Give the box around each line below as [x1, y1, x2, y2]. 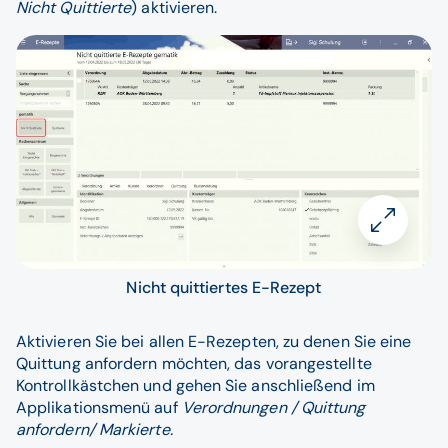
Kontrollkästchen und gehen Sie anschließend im [16, 375, 375, 397]
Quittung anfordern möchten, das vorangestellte [16, 353, 372, 375]
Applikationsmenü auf [16, 397, 182, 419]
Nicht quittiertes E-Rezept [126, 277, 322, 299]
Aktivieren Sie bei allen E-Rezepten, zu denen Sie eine [16, 331, 412, 353]
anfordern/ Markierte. [16, 419, 173, 441]
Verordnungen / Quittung [181, 397, 366, 419]
